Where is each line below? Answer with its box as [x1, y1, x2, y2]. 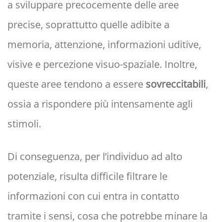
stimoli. [7, 117, 41, 131]
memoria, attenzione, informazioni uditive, [7, 38, 201, 52]
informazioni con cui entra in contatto [7, 189, 179, 203]
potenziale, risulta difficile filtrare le [7, 169, 167, 183]
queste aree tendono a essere [7, 77, 146, 91]
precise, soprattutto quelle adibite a [7, 18, 169, 32]
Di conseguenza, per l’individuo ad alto [7, 150, 182, 164]
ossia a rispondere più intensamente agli [7, 97, 193, 111]
